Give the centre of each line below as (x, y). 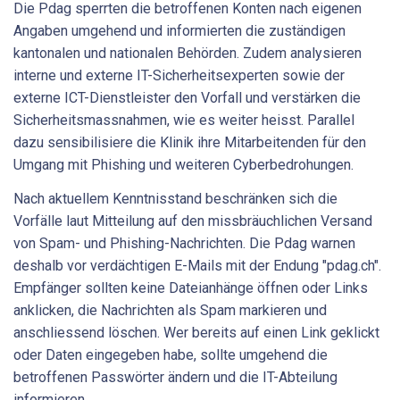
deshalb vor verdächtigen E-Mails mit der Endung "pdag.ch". (197, 265)
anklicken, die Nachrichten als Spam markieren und (170, 310)
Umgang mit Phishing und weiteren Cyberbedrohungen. (183, 165)
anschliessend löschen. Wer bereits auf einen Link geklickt (196, 332)
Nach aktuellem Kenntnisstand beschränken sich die (175, 198)
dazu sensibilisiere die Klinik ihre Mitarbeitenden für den (190, 143)
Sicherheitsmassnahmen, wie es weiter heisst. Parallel (184, 121)
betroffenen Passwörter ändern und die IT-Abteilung (175, 377)
